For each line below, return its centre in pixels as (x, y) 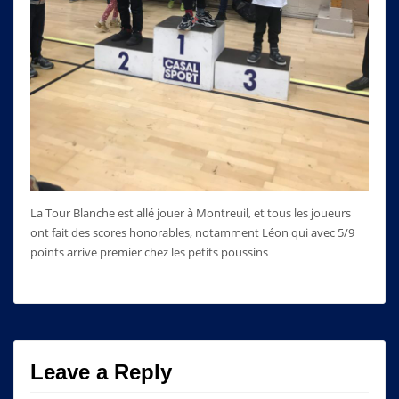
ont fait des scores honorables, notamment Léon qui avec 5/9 (192, 232)
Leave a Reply (101, 372)
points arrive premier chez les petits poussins (149, 252)
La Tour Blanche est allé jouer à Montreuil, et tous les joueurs (190, 212)
